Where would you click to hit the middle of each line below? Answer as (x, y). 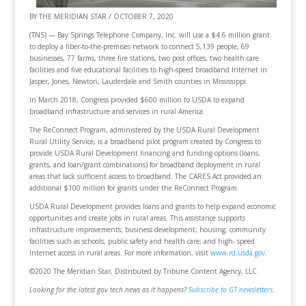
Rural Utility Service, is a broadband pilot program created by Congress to (145, 141)
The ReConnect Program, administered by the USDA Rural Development (144, 130)
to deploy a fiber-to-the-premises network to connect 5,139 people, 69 (139, 46)
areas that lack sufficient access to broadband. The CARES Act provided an (145, 176)
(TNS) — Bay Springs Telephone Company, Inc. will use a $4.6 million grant (149, 35)
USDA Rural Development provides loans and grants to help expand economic (152, 206)
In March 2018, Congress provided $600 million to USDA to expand (137, 100)
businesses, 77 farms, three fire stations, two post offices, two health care (144, 58)
